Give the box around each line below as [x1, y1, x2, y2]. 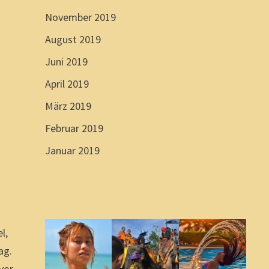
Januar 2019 [44, 143, 100, 157]
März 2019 [44, 98, 91, 113]
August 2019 [44, 32, 101, 46]
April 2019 [44, 76, 89, 91]
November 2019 [44, 10, 116, 24]
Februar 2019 [44, 121, 103, 135]
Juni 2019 [44, 54, 88, 68]
